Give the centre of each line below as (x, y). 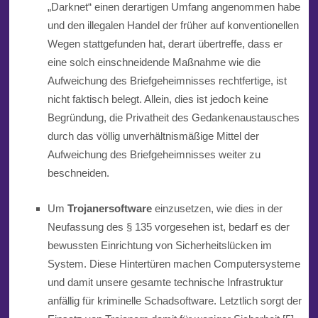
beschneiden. (79, 173)
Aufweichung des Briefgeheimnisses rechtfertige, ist (167, 81)
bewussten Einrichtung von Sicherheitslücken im (159, 246)
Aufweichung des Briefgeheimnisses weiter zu (154, 155)
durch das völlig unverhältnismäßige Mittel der (153, 136)
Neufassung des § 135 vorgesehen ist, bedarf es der (168, 227)
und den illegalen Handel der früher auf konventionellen (173, 26)
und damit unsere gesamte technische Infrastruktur (165, 283)
